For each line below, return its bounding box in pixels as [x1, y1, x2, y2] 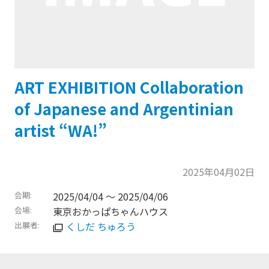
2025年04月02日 [183, 165, 255, 179]
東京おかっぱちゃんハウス [53, 204, 168, 219]
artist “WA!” [14, 119, 107, 141]
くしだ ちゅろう [65, 219, 136, 234]
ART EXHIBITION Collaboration [14, 76, 244, 98]
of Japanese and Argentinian [14, 97, 234, 119]
